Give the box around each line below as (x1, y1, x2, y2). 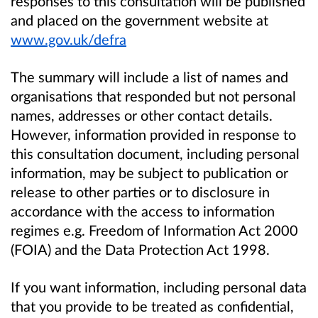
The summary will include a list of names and (11, 68, 288, 86)
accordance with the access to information (11, 202, 275, 220)
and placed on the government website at (11, 11, 268, 28)
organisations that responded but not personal (11, 87, 296, 105)
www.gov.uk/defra (11, 30, 126, 48)
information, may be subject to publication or (11, 164, 288, 182)
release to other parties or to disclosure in (11, 183, 270, 201)
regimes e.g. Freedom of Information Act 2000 (11, 221, 298, 239)
